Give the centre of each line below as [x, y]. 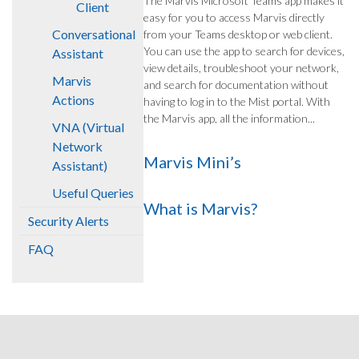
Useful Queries [93, 193]
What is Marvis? [200, 208]
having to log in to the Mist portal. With [237, 101]
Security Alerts [69, 221]
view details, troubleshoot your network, [241, 68]
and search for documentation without [236, 85]
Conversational [94, 34]
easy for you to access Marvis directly [234, 17]
